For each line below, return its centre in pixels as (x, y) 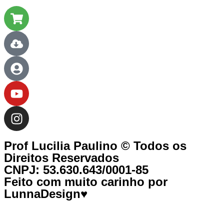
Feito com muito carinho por (86, 182)
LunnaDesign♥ (46, 194)
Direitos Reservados (61, 158)
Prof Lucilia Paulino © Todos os (95, 146)
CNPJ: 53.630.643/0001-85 (76, 170)
